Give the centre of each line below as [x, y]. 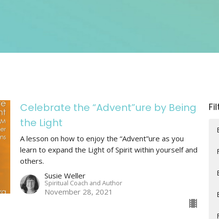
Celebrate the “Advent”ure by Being [108, 107]
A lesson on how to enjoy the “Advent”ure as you [102, 138]
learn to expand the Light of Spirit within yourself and [109, 149]
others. [32, 161]
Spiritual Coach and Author [83, 183]
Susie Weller [65, 175]
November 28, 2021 [78, 191]
